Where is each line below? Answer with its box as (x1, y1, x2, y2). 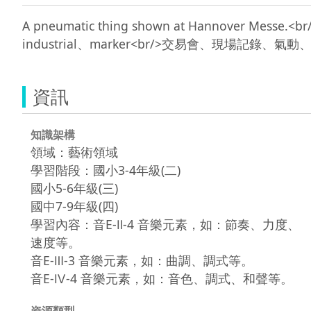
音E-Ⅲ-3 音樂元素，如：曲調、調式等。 (31, 251, 253, 269)
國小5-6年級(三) (31, 179, 118, 196)
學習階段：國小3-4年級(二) (31, 161, 180, 178)
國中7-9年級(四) (31, 197, 118, 215)
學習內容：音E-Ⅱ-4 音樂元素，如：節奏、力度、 (31, 215, 300, 233)
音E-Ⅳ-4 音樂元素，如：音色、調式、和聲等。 (31, 269, 293, 287)
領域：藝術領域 (31, 143, 118, 160)
